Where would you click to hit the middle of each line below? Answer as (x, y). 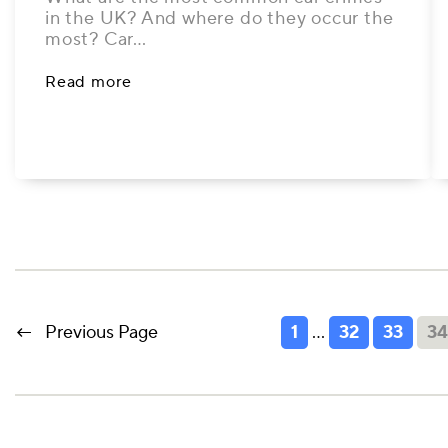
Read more (89, 82)
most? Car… (96, 39)
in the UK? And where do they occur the (219, 18)
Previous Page (101, 332)
